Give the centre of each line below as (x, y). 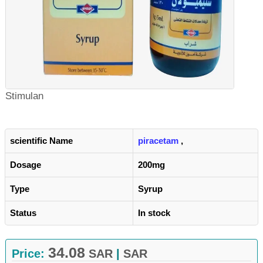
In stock (154, 213)
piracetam (158, 141)
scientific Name (41, 141)
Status (23, 213)
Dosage (26, 165)
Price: (30, 254)
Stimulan (24, 96)
